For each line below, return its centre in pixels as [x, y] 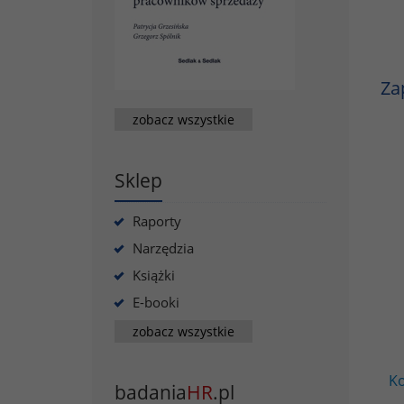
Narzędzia [163, 248]
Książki [154, 275]
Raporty [157, 221]
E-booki [156, 302]
